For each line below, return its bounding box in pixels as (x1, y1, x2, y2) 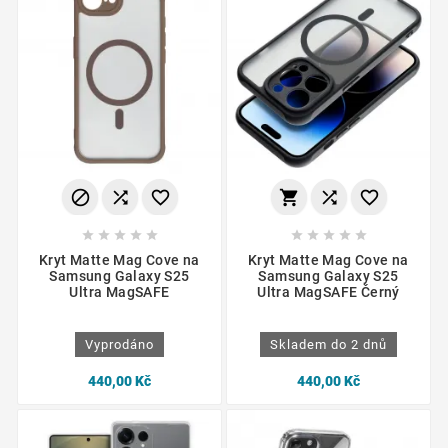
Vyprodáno (85, 336, 154, 352)
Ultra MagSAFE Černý (257, 283, 400, 300)
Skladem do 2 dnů (270, 336, 387, 352)
